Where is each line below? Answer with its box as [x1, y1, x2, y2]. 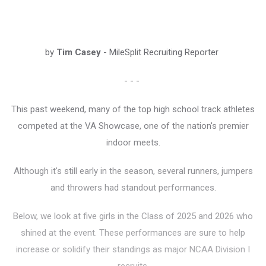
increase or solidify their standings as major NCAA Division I [16, 244, 250, 255]
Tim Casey [56, 47, 101, 58]
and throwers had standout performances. [50, 182, 216, 194]
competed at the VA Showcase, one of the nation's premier [17, 121, 249, 132]
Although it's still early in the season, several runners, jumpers [13, 166, 253, 177]
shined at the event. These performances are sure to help [21, 227, 245, 239]
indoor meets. [106, 137, 160, 148]
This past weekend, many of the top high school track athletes [11, 104, 255, 115]
